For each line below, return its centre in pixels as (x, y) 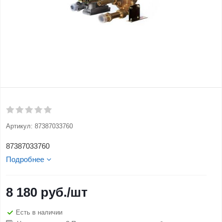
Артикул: (19, 126)
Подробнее (25, 159)
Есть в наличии (39, 212)
